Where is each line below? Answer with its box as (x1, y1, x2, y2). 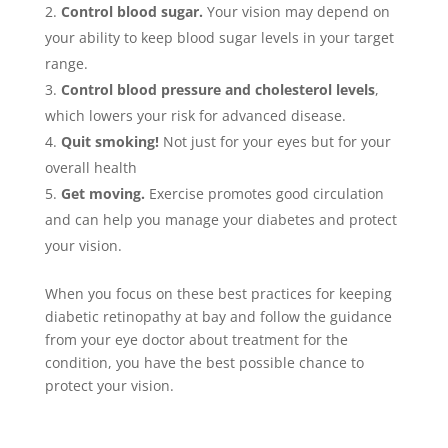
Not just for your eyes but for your (158, 132, 391, 152)
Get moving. (60, 184, 145, 204)
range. (44, 54, 88, 74)
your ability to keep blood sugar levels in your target (44, 28, 394, 48)
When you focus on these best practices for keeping (44, 284, 392, 304)
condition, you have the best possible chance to (44, 353, 364, 373)
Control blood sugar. (60, 2, 203, 22)
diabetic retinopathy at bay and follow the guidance (44, 307, 392, 327)
